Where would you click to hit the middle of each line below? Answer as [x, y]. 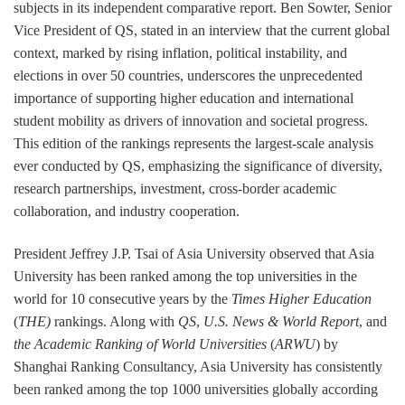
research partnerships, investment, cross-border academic [175, 189]
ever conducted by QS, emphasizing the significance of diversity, [198, 166]
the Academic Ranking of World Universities [140, 344]
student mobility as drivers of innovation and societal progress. [191, 121]
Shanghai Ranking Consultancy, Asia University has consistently [198, 367]
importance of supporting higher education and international [184, 99]
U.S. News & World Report [281, 322]
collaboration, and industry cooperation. [127, 212]
